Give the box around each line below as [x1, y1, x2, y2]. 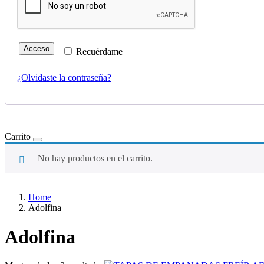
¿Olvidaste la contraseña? [17, 72, 111, 83]
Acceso [24, 44, 49, 54]
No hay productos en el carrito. [38, 153, 153, 164]
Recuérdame [76, 47, 123, 57]
